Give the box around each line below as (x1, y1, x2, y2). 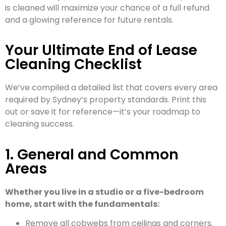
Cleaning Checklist (5, 54, 142, 75)
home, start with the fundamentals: (5, 198, 159, 210)
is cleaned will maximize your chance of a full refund (5, 2, 209, 14)
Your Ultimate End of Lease (5, 40, 197, 61)
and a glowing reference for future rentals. (5, 14, 174, 26)
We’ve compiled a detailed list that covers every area (5, 82, 217, 94)
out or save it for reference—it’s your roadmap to (5, 106, 200, 118)
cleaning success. (5, 118, 74, 130)
